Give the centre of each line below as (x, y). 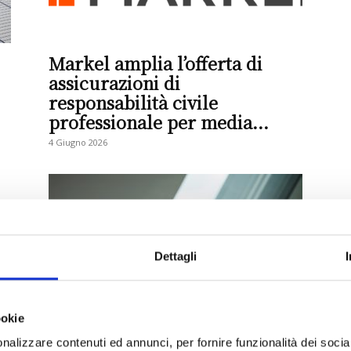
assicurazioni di (114, 83)
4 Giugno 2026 (78, 142)
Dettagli (175, 256)
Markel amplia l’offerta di (156, 63)
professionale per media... (159, 122)
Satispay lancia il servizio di (165, 319)
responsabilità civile (133, 102)
